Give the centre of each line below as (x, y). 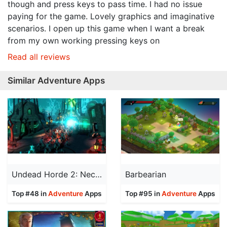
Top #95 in (143, 194)
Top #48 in (30, 194)
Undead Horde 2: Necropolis (99, 175)
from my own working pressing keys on (84, 41)
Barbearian (146, 175)
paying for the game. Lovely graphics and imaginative (111, 16)
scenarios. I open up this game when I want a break (106, 29)
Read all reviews (39, 57)
